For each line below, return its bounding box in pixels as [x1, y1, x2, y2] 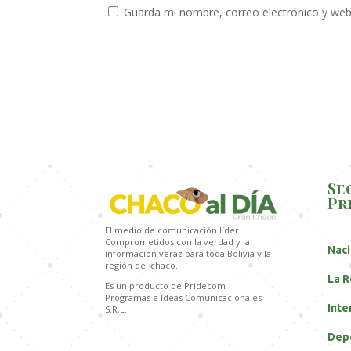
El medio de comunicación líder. [105, 223, 242, 236]
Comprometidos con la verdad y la [105, 235, 251, 248]
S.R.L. [105, 302, 128, 315]
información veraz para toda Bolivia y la [105, 247, 272, 259]
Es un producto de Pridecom [105, 279, 226, 291]
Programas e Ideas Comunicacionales [105, 291, 262, 303]
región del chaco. [105, 259, 179, 271]
